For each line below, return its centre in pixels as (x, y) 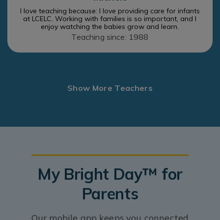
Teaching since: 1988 (110, 37)
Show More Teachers (110, 88)
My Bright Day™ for (110, 174)
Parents (110, 194)
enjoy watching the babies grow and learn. (110, 27)
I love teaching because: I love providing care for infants (110, 11)
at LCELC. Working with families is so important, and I (110, 19)
